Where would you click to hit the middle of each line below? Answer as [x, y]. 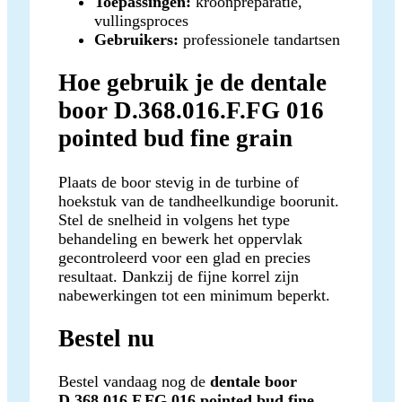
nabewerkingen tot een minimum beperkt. [194, 295]
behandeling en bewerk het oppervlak [180, 238]
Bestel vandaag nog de [134, 382]
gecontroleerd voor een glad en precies [184, 257]
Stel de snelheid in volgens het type [174, 219]
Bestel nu [106, 339]
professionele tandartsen [259, 39]
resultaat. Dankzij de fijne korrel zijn [179, 276]
